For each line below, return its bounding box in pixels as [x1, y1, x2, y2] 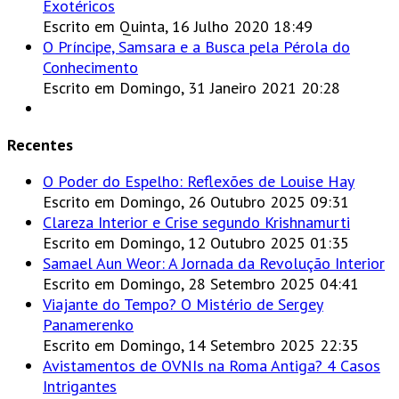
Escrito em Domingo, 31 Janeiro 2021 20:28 [43, 77, 340, 99]
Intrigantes [43, 376, 117, 397]
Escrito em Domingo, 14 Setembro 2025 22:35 [43, 335, 359, 356]
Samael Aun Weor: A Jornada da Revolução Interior [43, 253, 385, 274]
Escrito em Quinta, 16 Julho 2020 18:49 [43, 16, 313, 37]
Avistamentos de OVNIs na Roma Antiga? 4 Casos [43, 355, 380, 377]
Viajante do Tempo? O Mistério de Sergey [43, 294, 323, 315]
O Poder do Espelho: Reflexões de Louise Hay [43, 171, 354, 192]
